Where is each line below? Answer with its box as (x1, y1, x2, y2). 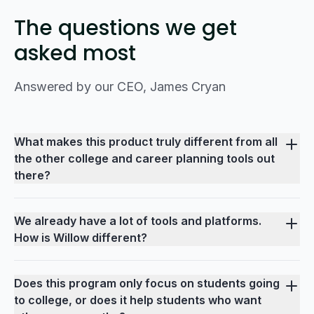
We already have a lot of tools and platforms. (14, 214, 261, 228)
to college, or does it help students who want (14, 293, 261, 308)
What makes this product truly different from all (14, 135, 278, 149)
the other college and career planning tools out (14, 151, 275, 166)
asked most (14, 39, 136, 69)
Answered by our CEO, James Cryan (14, 79, 226, 95)
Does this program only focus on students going (14, 276, 280, 291)
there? (14, 168, 50, 183)
